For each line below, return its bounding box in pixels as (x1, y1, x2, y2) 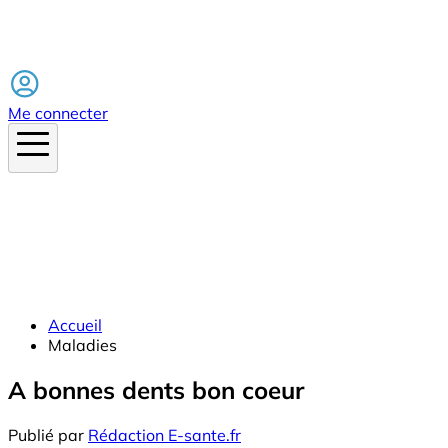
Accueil (48, 314, 102, 335)
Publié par (8, 424, 84, 445)
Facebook (8, 46, 80, 67)
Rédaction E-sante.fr (88, 424, 241, 445)
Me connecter (8, 102, 108, 123)
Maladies (48, 334, 117, 355)
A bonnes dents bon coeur (8, 374, 304, 405)
